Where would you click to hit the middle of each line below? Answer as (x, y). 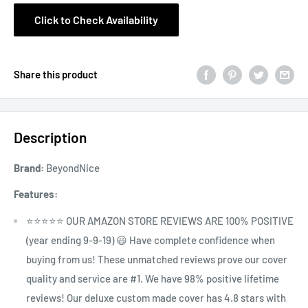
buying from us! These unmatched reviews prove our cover (157, 259)
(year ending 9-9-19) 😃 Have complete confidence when (151, 240)
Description (50, 137)
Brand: (29, 167)
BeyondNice (72, 167)
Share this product (56, 75)
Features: (36, 194)
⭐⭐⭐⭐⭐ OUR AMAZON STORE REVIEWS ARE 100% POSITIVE (160, 220)
